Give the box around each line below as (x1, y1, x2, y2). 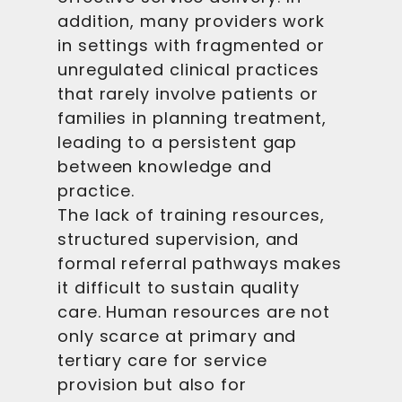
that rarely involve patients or (57, 83, 319, 105)
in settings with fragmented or (57, 34, 325, 57)
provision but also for (57, 373, 247, 396)
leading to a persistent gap (57, 131, 298, 153)
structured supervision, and (57, 228, 300, 250)
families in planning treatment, (57, 107, 327, 129)
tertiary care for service (57, 349, 267, 371)
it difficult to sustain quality (57, 276, 300, 299)
